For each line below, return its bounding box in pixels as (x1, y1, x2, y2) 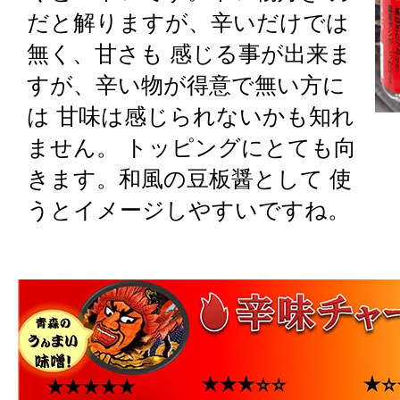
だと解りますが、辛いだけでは (27, 10, 349, 36)
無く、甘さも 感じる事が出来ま (27, 41, 352, 67)
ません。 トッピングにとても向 (27, 135, 356, 161)
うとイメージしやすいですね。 (27, 197, 350, 223)
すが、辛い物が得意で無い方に (27, 72, 346, 98)
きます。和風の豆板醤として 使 (27, 166, 352, 192)
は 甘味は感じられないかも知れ (27, 104, 354, 129)
